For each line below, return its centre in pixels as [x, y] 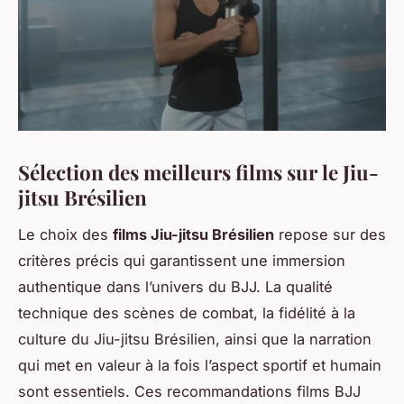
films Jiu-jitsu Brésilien [193, 234]
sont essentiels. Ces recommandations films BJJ [189, 391]
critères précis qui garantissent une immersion [182, 260]
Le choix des [65, 234]
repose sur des [330, 234]
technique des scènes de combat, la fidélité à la [187, 312]
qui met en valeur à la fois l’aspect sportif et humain [200, 365]
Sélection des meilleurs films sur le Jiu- [198, 172]
